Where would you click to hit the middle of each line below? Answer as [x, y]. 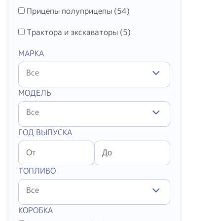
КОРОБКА [36, 210]
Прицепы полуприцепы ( [72, 11]
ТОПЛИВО [37, 171]
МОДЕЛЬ [35, 93]
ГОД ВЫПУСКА [45, 132]
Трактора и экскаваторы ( [75, 32]
